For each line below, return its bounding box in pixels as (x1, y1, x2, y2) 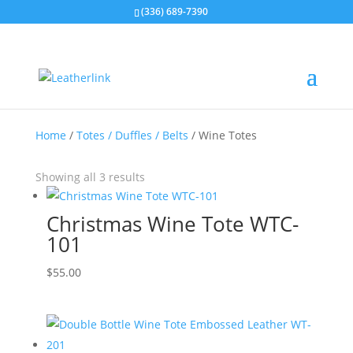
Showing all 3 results (35, 169, 145, 184)
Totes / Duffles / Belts (76, 128, 188, 143)
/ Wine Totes (188, 128, 257, 143)
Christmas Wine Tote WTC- (46, 210, 299, 238)
